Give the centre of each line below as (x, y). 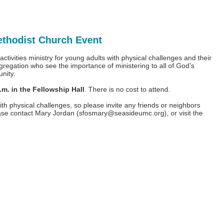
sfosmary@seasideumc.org (122, 113)
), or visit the (184, 113)
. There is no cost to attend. (128, 89)
